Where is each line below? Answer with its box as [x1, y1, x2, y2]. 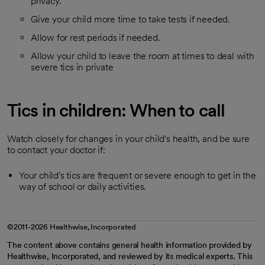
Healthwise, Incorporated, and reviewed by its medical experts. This [7, 251, 253, 261]
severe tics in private [31, 62, 114, 73]
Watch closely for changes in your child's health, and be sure [7, 133, 250, 144]
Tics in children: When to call [7, 99, 225, 121]
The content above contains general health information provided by [7, 240, 252, 250]
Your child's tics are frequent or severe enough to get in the [19, 170, 256, 181]
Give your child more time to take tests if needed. [31, 14, 230, 25]
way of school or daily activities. [19, 181, 147, 192]
